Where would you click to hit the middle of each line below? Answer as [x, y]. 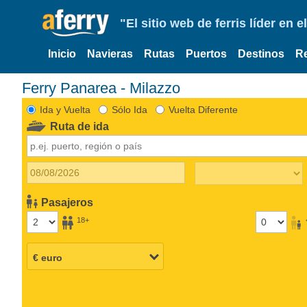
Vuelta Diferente [203, 109]
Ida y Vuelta [65, 109]
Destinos [261, 54]
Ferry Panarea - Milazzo [106, 88]
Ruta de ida [80, 126]
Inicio [62, 54]
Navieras [110, 54]
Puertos [206, 54]
